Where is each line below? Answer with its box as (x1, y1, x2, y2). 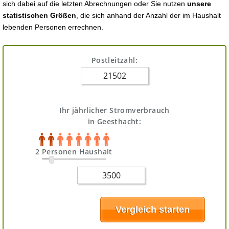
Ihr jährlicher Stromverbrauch (59, 105, 170, 115)
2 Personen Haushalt (35, 147, 112, 156)
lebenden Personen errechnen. (3, 23, 103, 31)
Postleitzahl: (91, 55, 138, 65)
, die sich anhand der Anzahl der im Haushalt (76, 11, 221, 19)
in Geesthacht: (87, 117, 142, 126)
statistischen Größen (3, 11, 76, 19)
